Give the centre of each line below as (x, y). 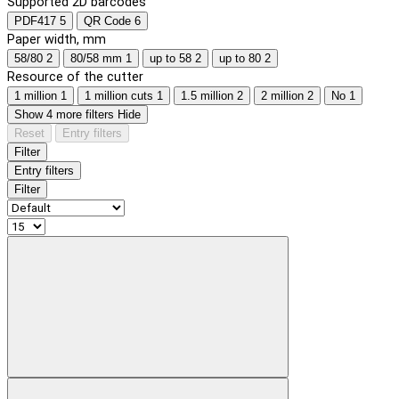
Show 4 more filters (66, 114)
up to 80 (240, 58)
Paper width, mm (57, 39)
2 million (282, 95)
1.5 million (207, 95)
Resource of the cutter (75, 77)
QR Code (107, 20)
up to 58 (171, 58)
